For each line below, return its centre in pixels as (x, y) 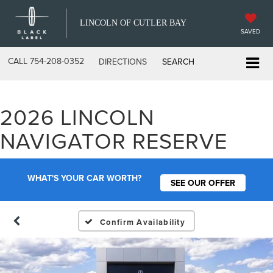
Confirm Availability (143, 222)
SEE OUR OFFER (203, 183)
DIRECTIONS (123, 62)
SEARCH (178, 62)
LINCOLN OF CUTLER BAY (133, 23)
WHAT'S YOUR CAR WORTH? (85, 178)
